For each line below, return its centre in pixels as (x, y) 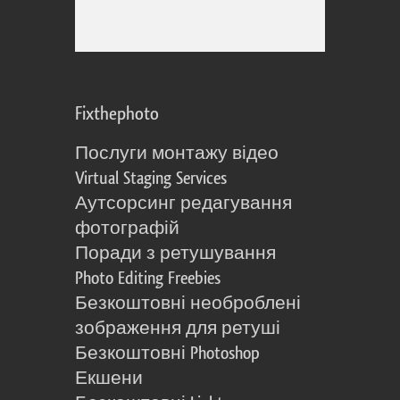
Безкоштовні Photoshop (167, 354)
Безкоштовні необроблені (188, 304)
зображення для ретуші (178, 329)
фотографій (127, 229)
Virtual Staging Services (151, 179)
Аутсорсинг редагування (183, 204)
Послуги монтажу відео (177, 154)
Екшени (109, 379)
